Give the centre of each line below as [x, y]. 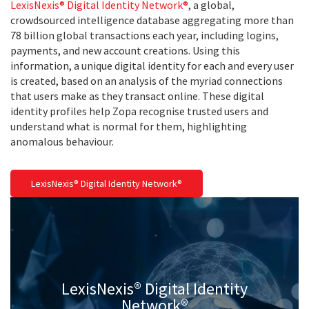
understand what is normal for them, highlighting [129, 127]
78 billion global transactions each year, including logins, [144, 36]
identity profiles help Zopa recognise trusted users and [139, 111]
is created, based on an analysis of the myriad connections [147, 81]
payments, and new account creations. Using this [125, 51]
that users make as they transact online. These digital [137, 96]
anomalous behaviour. [62, 142]
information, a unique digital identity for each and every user [152, 66]
